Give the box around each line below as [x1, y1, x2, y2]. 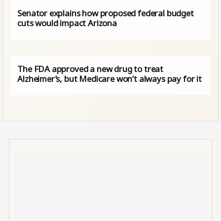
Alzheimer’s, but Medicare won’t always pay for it [17, 73, 202, 84]
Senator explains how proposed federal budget [17, 7, 194, 19]
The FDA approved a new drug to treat [17, 63, 164, 74]
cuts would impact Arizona [17, 17, 117, 29]
